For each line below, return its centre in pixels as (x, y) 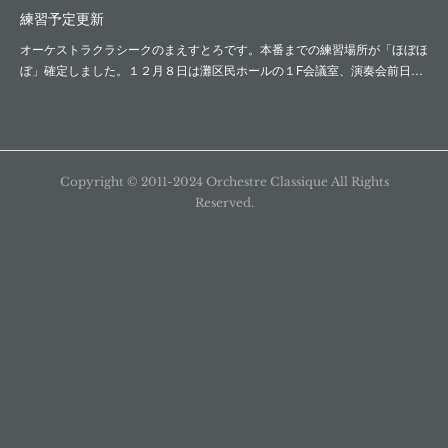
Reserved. (224, 202)
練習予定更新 (62, 18)
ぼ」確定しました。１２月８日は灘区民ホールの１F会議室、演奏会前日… (221, 70)
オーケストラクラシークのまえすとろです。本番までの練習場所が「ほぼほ (224, 49)
